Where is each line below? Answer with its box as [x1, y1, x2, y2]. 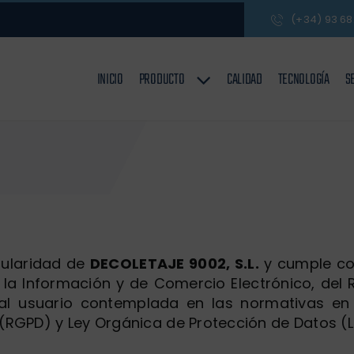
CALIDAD [226, 67, 262, 92]
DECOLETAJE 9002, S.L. [89, 254, 259, 273]
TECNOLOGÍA [277, 67, 330, 92]
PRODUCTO [138, 67, 185, 92]
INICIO [96, 67, 123, 92]
